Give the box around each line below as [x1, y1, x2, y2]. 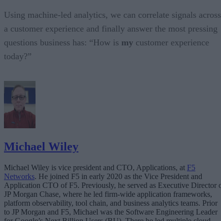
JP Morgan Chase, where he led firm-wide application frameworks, [4, 189, 212, 198]
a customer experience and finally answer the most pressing [4, 23, 218, 34]
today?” [4, 51, 32, 61]
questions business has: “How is [4, 37, 121, 47]
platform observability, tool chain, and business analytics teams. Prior [4, 198, 218, 207]
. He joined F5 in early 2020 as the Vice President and [35, 172, 202, 181]
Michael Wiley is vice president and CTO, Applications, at [4, 163, 187, 172]
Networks [4, 172, 35, 181]
